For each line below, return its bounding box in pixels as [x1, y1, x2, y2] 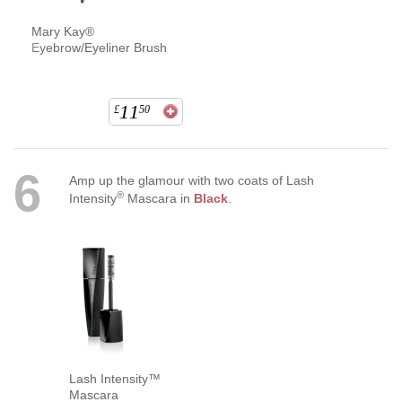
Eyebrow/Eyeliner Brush [31, 40, 167, 56]
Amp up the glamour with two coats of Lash [68, 173, 314, 188]
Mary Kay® [31, 24, 94, 39]
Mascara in [123, 191, 194, 206]
